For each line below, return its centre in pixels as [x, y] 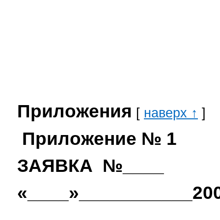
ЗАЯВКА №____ [91, 166]
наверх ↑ [171, 113]
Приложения [75, 111]
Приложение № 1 [97, 139]
